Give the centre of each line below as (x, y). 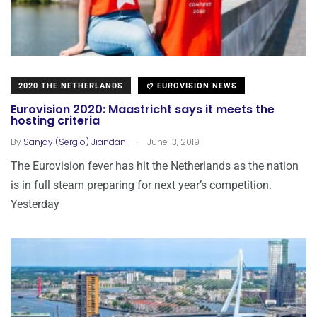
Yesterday (35, 204)
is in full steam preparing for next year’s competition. (141, 185)
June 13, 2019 (172, 142)
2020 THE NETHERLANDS (71, 86)
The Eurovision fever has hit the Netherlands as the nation (155, 166)
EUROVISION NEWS (196, 86)
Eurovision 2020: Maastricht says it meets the (143, 110)
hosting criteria (55, 121)
